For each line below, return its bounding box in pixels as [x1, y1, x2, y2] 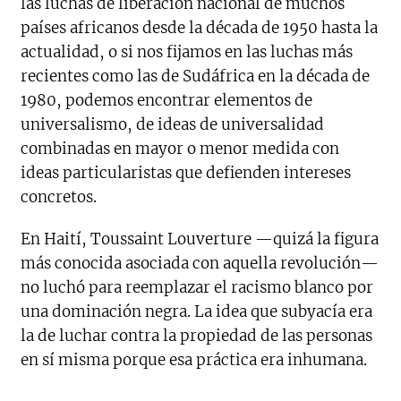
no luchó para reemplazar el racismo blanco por [21, 277, 374, 298]
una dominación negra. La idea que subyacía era [21, 302, 373, 322]
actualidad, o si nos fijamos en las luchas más [21, 42, 354, 63]
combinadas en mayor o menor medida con [21, 139, 340, 159]
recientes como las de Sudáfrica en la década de [21, 66, 371, 87]
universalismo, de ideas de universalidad [21, 115, 325, 135]
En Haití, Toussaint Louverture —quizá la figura [21, 229, 380, 250]
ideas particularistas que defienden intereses [21, 163, 352, 183]
